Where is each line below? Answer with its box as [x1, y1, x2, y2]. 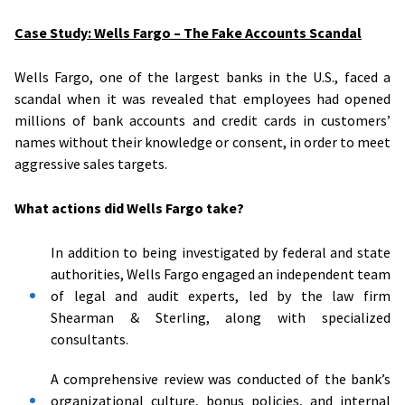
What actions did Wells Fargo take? [14, 198, 244, 217]
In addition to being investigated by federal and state [51, 242, 391, 261]
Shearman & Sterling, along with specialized [51, 307, 391, 326]
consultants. [51, 329, 128, 348]
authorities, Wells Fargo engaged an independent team [51, 264, 391, 283]
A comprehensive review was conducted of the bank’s [51, 369, 391, 388]
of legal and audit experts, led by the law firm [51, 286, 391, 305]
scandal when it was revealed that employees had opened [14, 89, 391, 108]
